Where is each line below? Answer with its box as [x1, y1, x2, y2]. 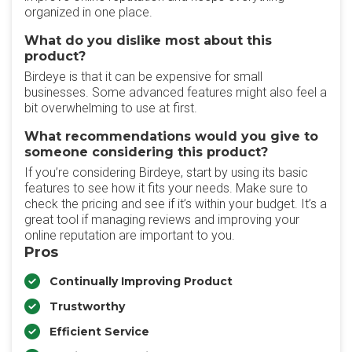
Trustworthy [49, 299, 125, 313]
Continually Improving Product [49, 274, 233, 288]
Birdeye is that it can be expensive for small [24, 69, 262, 84]
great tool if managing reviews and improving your [24, 212, 299, 227]
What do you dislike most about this [24, 33, 272, 48]
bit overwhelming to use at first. [24, 101, 197, 115]
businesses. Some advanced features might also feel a [24, 85, 327, 100]
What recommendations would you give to [24, 129, 318, 144]
